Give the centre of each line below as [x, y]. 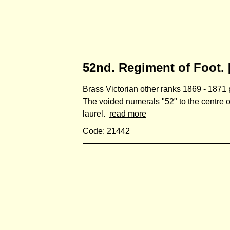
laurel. [96, 114]
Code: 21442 [106, 131]
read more [128, 114]
